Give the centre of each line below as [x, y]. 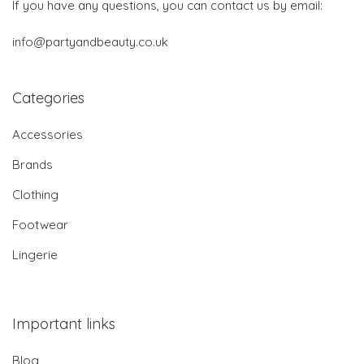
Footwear [40, 225]
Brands [32, 165]
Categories [48, 98]
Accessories [48, 135]
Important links [64, 324]
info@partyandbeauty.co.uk [90, 42]
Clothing [35, 195]
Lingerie [35, 255]
